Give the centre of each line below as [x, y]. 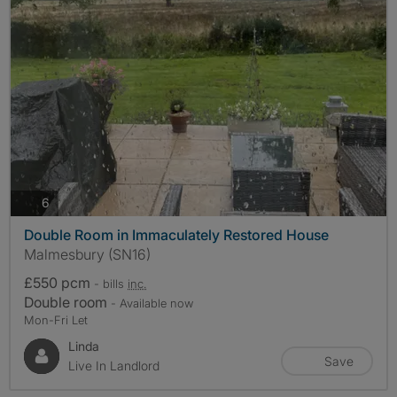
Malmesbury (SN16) [87, 254]
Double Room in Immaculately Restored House [176, 234]
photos [68, 202]
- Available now [152, 303]
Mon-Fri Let [56, 319]
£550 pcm [59, 282]
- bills [111, 283]
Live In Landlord [114, 365]
